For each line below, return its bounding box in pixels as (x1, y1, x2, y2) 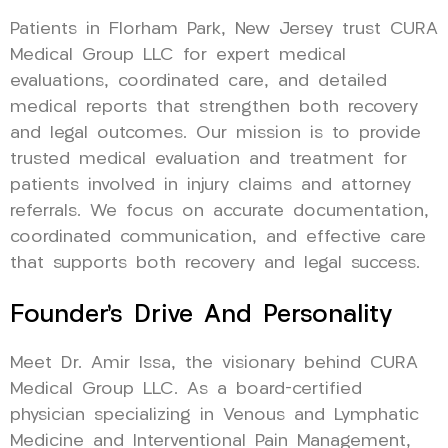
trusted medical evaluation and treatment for (10, 150, 407, 168)
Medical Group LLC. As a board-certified (10, 380, 362, 398)
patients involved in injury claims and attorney (10, 176, 411, 194)
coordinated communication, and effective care (10, 228, 426, 246)
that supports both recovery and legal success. (10, 254, 420, 272)
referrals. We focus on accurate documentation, (10, 202, 429, 220)
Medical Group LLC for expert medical (10, 46, 346, 64)
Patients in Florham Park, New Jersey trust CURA (10, 20, 438, 38)
